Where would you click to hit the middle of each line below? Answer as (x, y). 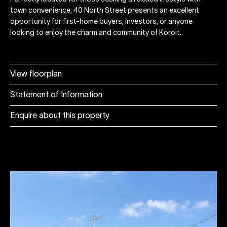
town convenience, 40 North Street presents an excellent (105, 11)
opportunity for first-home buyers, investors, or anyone (101, 22)
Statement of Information (56, 95)
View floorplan (36, 74)
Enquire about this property (60, 116)
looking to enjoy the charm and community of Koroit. (96, 33)
